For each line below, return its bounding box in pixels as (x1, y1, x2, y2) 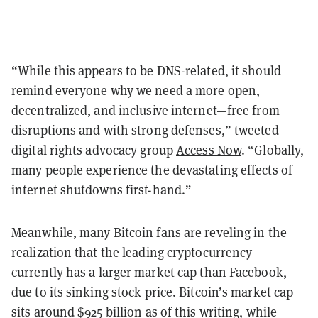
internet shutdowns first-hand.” (11, 180, 192, 198)
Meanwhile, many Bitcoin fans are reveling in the (11, 223, 287, 241)
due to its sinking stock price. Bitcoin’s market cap (11, 283, 294, 300)
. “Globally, (241, 141, 305, 158)
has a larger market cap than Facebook (66, 263, 283, 280)
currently (11, 263, 66, 280)
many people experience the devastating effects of (11, 160, 292, 178)
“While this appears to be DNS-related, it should (11, 61, 281, 79)
